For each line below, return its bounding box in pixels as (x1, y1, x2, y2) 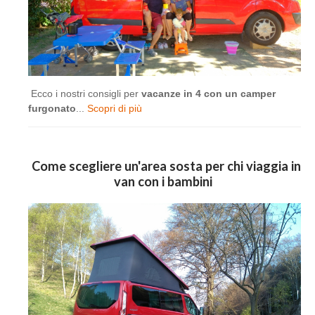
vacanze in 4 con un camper (139, 87, 276, 99)
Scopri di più (87, 102, 142, 114)
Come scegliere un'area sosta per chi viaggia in (28, 157, 301, 174)
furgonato (28, 102, 76, 114)
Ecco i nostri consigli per (28, 87, 139, 99)
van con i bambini (114, 173, 215, 189)
